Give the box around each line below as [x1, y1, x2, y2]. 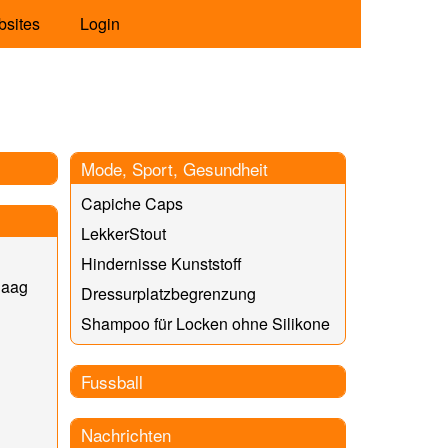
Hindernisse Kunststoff [80, 251, 242, 275]
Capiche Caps [80, 191, 183, 215]
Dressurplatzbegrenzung [80, 281, 256, 305]
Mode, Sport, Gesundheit [80, 155, 268, 181]
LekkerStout [80, 221, 166, 245]
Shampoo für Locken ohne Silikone [80, 311, 330, 335]
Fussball [80, 368, 143, 394]
